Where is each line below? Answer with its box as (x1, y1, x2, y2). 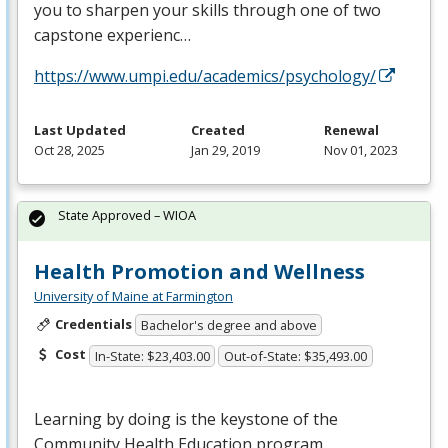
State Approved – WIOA (58, 205, 196, 224)
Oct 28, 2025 (34, 140, 105, 159)
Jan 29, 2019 (190, 140, 260, 159)
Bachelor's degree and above (140, 316, 317, 335)
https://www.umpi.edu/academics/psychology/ (34, 64, 376, 87)
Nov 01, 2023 (324, 140, 398, 159)
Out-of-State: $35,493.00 (224, 347, 368, 366)
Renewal (324, 120, 379, 139)
